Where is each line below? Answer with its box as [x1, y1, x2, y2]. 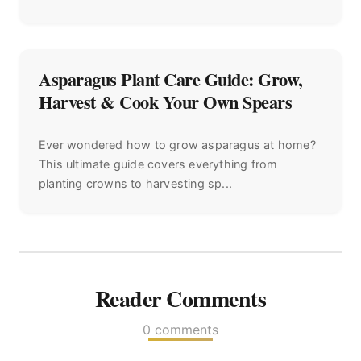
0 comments [143, 321, 218, 338]
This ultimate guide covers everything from [39, 156, 278, 171]
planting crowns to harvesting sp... [39, 176, 232, 190]
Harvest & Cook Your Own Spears [39, 88, 292, 115]
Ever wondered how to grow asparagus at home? [39, 137, 316, 151]
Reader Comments [94, 281, 267, 315]
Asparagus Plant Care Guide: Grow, [39, 65, 303, 93]
